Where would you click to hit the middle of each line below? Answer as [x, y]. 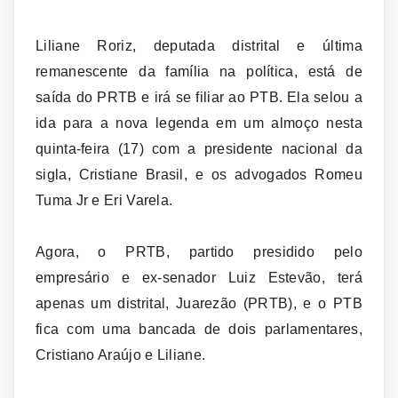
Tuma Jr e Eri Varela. [104, 200]
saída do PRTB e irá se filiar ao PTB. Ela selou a [199, 97]
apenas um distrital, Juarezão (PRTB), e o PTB [199, 303]
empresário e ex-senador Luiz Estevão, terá [199, 277]
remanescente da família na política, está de [199, 71]
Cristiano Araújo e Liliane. [121, 354]
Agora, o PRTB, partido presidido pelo [199, 251]
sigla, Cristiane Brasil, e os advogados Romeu [199, 174]
